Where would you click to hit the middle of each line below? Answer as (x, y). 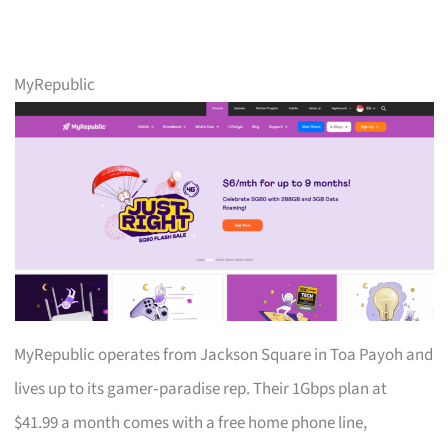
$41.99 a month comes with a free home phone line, (191, 422)
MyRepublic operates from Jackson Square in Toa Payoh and (224, 354)
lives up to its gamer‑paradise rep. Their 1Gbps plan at (201, 388)
